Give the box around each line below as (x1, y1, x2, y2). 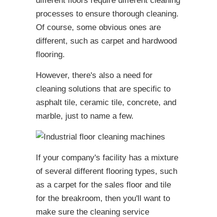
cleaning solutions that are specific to (36, 84, 170, 93)
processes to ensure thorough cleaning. (36, 9, 179, 18)
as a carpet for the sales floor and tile (36, 180, 171, 189)
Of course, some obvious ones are (36, 23, 161, 32)
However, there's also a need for (36, 71, 153, 80)
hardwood (142, 36, 177, 46)
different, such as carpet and (36, 36, 139, 46)
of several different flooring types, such (36, 167, 177, 176)
